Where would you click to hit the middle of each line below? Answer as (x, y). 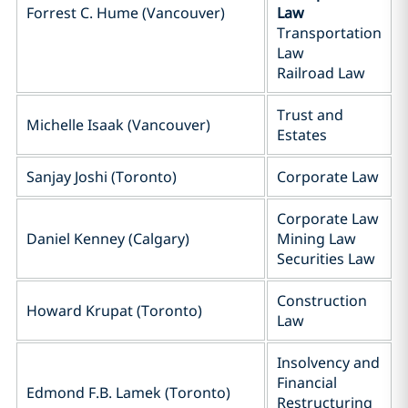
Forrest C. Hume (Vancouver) (126, 13)
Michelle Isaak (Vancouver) (118, 125)
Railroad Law (321, 73)
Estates (302, 135)
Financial (307, 382)
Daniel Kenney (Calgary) (108, 239)
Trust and (310, 115)
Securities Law (326, 259)
